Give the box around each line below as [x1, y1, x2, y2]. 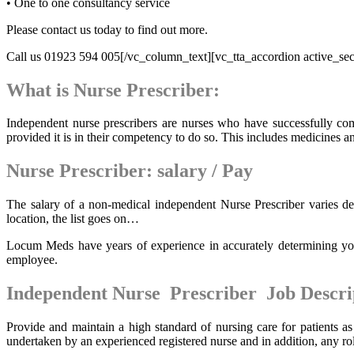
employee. [6, 253, 58, 267]
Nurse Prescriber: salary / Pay [6, 160, 253, 182]
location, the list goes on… [6, 212, 139, 226]
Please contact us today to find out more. [6, 22, 208, 36]
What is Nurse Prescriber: [6, 79, 220, 100]
